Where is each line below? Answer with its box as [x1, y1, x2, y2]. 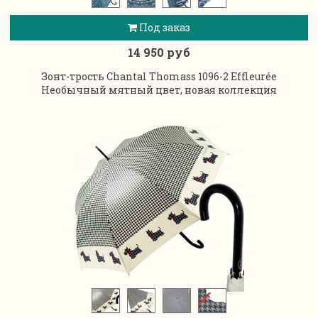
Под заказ [137, 21, 190, 35]
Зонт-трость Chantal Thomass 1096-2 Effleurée [41, 69, 277, 83]
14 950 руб [128, 45, 190, 60]
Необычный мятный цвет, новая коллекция [41, 82, 277, 97]
